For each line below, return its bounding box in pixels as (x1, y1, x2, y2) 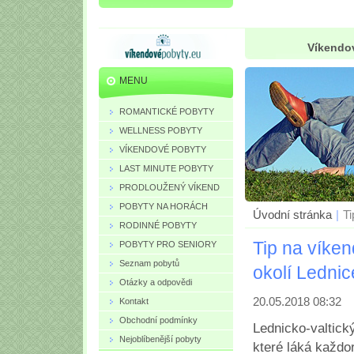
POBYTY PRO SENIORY (119, 239, 217, 249)
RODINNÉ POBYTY (119, 220, 197, 230)
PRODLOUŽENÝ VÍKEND (119, 182, 220, 192)
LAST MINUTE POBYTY (119, 163, 213, 173)
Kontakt (119, 296, 149, 306)
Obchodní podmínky (119, 314, 198, 325)
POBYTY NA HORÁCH (119, 201, 208, 211)
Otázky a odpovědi (119, 277, 192, 287)
